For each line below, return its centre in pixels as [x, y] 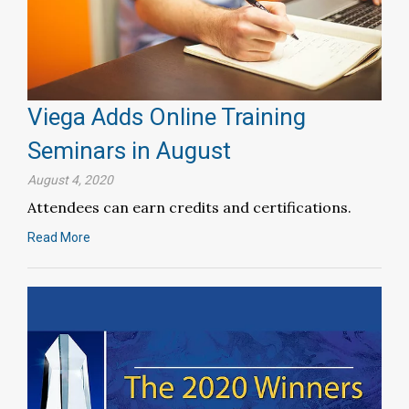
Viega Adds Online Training [167, 117]
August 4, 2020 [70, 180]
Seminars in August [129, 151]
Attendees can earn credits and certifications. [189, 208]
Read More [59, 238]
